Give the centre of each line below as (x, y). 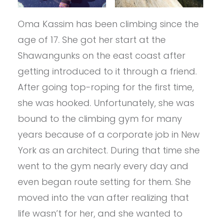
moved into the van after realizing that (103, 197)
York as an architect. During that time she (109, 150)
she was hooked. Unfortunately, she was (106, 103)
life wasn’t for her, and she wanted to (100, 213)
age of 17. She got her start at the (92, 39)
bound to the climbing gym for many (100, 118)
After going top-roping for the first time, (106, 87)
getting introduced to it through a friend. (107, 71)
